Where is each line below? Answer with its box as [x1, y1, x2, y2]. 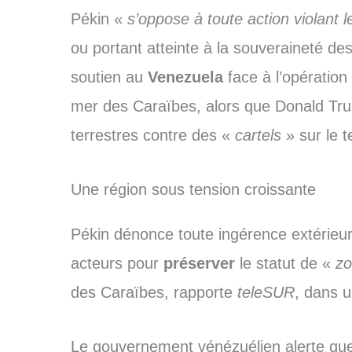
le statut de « [234, 255, 335, 273]
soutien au [70, 68, 148, 86]
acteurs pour [70, 255, 163, 273]
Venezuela [147, 68, 228, 86]
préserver [163, 255, 235, 273]
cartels [234, 126, 281, 145]
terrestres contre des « [70, 126, 235, 145]
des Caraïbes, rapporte [70, 284, 237, 302]
